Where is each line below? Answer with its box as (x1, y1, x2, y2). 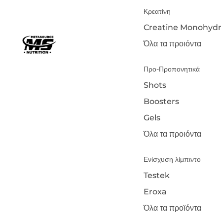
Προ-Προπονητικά (143, 65, 200, 74)
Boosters (143, 97, 179, 106)
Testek (143, 171, 170, 180)
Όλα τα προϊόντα (143, 203, 201, 213)
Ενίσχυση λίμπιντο (143, 155, 201, 164)
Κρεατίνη (143, 7, 171, 16)
